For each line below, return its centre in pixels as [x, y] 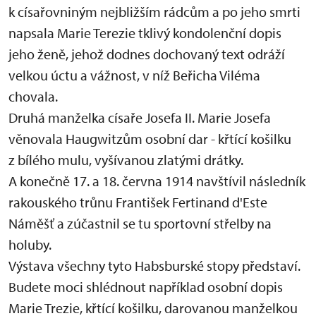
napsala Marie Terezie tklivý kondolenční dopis [145, 32]
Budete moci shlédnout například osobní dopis [146, 286]
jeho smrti [269, 11]
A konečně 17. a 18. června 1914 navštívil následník [157, 181]
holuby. [31, 244]
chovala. [35, 96]
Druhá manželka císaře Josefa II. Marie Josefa [140, 117]
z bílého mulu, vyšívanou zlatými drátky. [127, 159]
